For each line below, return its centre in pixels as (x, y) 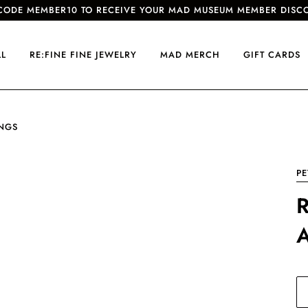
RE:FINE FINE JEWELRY (83, 55)
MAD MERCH (190, 55)
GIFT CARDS (272, 55)
